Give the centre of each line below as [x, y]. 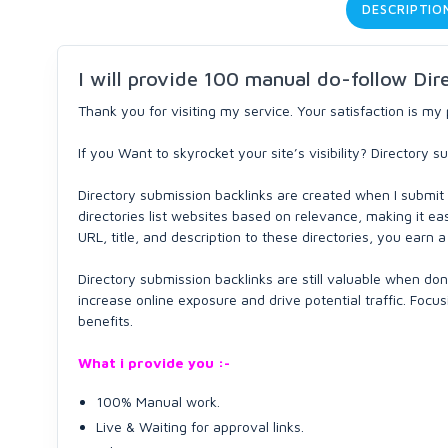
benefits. [105, 320]
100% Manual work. [158, 401]
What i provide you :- [154, 362]
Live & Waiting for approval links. [200, 426]
